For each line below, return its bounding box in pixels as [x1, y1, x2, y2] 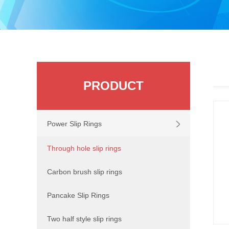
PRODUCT [83, 79, 144, 93]
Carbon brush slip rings [47, 168, 122, 176]
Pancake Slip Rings [47, 191, 109, 199]
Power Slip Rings [47, 120, 102, 128]
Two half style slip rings [47, 215, 122, 223]
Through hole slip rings [47, 144, 121, 152]
